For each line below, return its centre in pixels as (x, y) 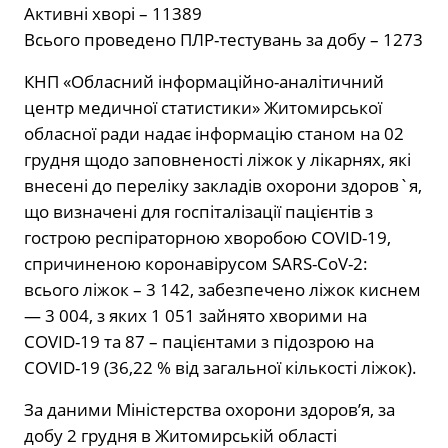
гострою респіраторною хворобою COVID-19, (207, 238)
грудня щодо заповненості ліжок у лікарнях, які (217, 160)
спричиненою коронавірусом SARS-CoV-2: (196, 264)
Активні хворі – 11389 (113, 14)
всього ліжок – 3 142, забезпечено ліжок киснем (222, 290)
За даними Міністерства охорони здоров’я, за (209, 410)
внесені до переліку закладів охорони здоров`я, (223, 186)
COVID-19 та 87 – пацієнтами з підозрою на (199, 342)
